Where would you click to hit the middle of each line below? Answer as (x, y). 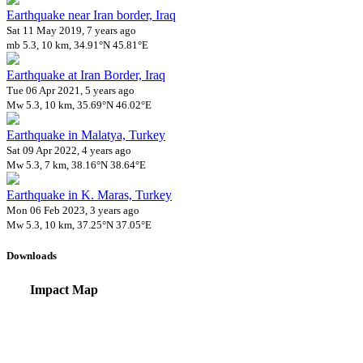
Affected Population (64, 308)
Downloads (32, 256)
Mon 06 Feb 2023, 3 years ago (73, 211)
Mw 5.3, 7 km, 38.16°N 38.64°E (76, 165)
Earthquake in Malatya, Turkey (86, 135)
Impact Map (64, 290)
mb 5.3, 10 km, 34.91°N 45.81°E (77, 45)
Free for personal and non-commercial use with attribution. (158, 325)
